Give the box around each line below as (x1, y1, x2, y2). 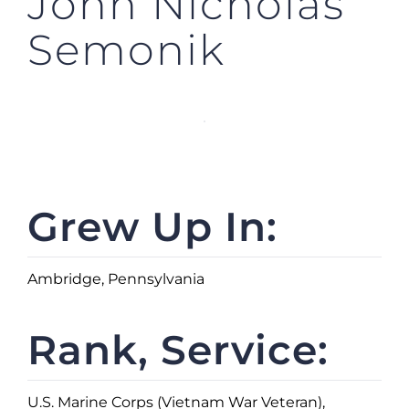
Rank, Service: (26, 324, 329, 374)
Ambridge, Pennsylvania (26, 269, 204, 288)
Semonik (27, 23, 225, 76)
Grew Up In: (26, 201, 278, 251)
